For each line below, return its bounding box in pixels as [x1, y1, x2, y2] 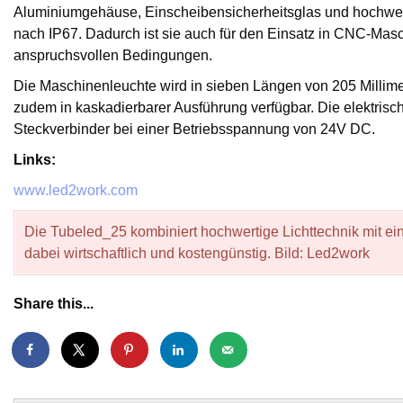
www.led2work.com [13, 183, 138, 198]
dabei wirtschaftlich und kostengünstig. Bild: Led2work [24, 246, 370, 261]
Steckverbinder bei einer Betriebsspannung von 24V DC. [13, 121, 375, 137]
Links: [13, 152, 56, 167]
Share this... [13, 296, 94, 311]
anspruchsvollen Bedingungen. [13, 48, 212, 63]
